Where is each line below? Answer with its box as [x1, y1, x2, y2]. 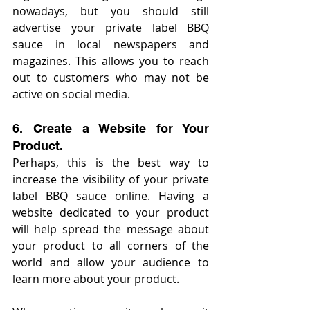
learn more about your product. [12, 271, 179, 286]
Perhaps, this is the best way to [12, 155, 209, 170]
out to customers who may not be [12, 70, 209, 85]
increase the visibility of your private [12, 172, 209, 187]
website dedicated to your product [12, 205, 209, 220]
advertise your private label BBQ [12, 20, 209, 35]
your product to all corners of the [12, 238, 209, 253]
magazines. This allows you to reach [12, 53, 209, 69]
